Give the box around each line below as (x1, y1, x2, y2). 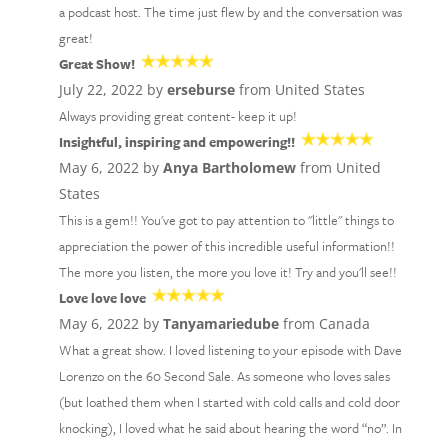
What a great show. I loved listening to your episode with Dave (58, 340, 402, 360)
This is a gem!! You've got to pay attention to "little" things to (58, 210, 394, 230)
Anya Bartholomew (162, 158, 296, 177)
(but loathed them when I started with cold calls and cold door (58, 392, 400, 412)
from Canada (278, 314, 370, 333)
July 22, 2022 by (58, 80, 167, 99)
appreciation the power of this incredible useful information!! (58, 236, 395, 256)
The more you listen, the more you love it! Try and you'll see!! (58, 262, 397, 282)
